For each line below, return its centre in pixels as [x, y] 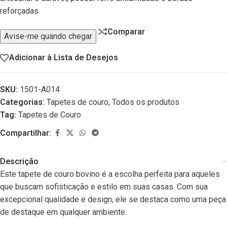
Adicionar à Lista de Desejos [64, 58]
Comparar [126, 31]
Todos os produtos [146, 102]
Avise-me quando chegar [48, 36]
